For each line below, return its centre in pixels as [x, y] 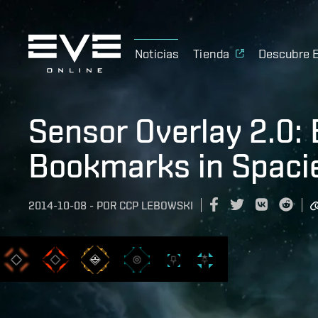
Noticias [157, 53]
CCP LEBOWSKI [156, 206]
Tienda [212, 53]
